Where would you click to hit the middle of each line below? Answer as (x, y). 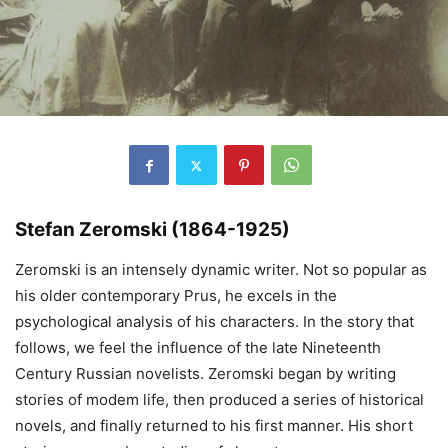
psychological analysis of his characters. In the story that (214, 322)
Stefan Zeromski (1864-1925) (152, 230)
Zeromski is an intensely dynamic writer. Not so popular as (221, 270)
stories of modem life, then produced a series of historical (219, 400)
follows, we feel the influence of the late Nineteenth (198, 348)
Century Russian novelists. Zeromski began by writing (205, 374)
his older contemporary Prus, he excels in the (176, 296)
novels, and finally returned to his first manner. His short (214, 426)
